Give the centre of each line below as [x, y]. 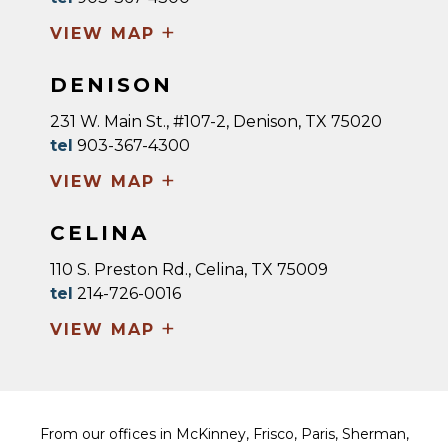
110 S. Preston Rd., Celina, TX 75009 [189, 269]
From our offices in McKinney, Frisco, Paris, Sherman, [224, 434]
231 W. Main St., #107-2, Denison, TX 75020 [216, 121]
